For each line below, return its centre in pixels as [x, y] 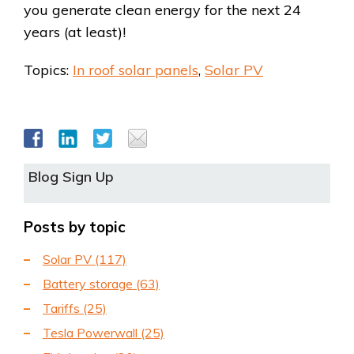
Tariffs [63, 308]
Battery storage [89, 283]
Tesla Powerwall [92, 332]
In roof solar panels [136, 70]
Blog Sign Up [71, 176]
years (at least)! [75, 32]
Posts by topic [75, 227]
